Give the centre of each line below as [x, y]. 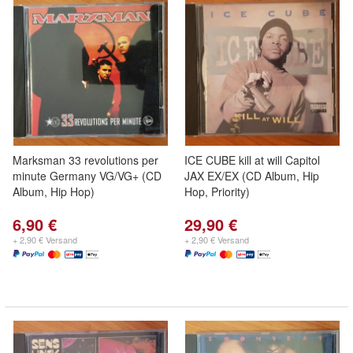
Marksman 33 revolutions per [85, 160]
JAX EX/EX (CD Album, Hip [252, 176]
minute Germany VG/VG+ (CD [87, 176]
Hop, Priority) [217, 191]
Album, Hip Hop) [54, 191]
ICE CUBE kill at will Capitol [252, 160]
